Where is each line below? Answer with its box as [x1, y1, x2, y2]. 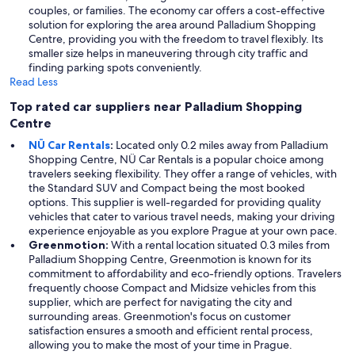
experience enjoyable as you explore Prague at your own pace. [29, 223, 338, 239]
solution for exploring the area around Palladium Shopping [29, 17, 316, 32]
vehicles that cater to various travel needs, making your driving [29, 209, 335, 224]
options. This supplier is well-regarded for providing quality [29, 195, 321, 210]
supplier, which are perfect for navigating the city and [29, 295, 292, 310]
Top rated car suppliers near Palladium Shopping [10, 98, 302, 115]
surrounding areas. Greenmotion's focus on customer [29, 309, 291, 324]
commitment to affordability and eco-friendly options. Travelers [29, 266, 342, 281]
